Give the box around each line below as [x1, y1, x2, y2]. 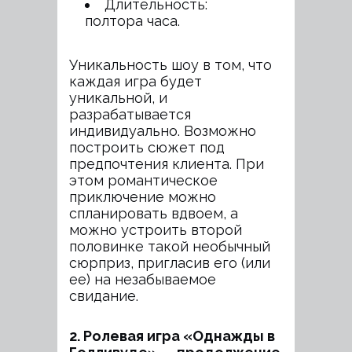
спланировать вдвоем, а [69, 205, 238, 222]
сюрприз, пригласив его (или [69, 255, 270, 271]
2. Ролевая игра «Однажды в [69, 328, 275, 344]
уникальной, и [69, 90, 167, 106]
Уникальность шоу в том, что [69, 57, 272, 73]
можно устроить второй [69, 222, 242, 238]
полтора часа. [85, 13, 180, 29]
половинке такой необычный [69, 238, 270, 255]
